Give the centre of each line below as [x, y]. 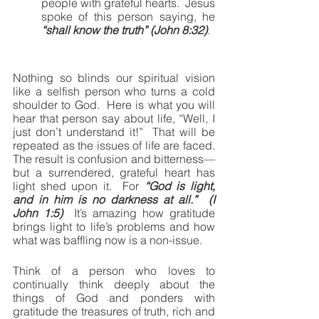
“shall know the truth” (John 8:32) [124, 30]
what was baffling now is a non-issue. [108, 240]
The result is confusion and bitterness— [114, 159]
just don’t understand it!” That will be [114, 132]
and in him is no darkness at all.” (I [114, 199]
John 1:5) [38, 213]
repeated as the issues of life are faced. [114, 145]
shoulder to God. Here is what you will [114, 105]
